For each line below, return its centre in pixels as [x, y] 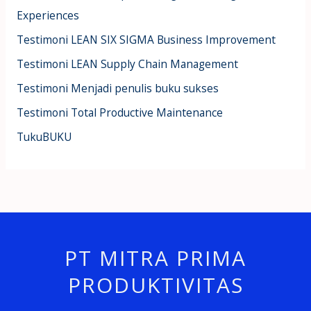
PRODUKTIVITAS [155, 285]
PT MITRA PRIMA [155, 258]
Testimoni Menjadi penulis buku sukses [117, 88]
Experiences [48, 16]
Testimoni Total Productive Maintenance [119, 112]
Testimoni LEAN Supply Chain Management [127, 64]
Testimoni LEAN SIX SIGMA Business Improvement [146, 40]
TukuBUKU [44, 136]
